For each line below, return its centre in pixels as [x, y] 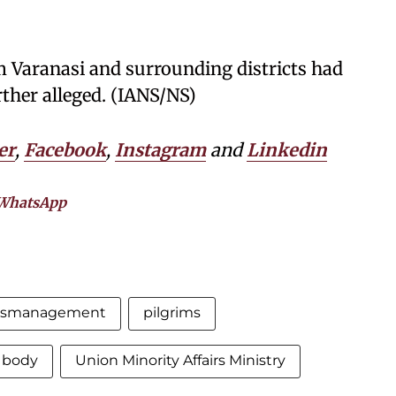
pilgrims [172, 313]
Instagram [160, 150]
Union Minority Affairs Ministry [180, 361]
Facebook [65, 150]
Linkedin [287, 150]
